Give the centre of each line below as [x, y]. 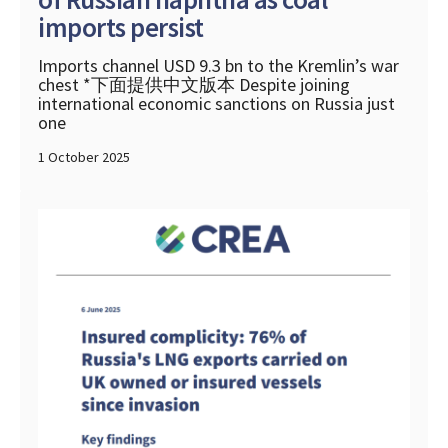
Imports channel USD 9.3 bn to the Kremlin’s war [218, 66]
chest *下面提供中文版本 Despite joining [194, 85]
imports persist [121, 27]
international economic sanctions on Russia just [216, 104]
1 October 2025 [84, 157]
